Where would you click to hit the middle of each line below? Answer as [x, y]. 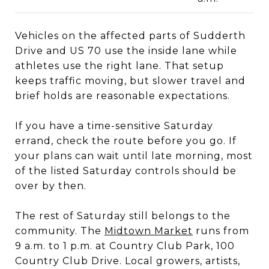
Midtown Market [149, 231]
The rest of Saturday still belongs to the [123, 216]
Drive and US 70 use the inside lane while [126, 50]
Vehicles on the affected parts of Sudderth [130, 35]
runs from [221, 231]
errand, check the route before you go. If [126, 141]
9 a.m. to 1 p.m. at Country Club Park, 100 [125, 246]
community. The [60, 231]
